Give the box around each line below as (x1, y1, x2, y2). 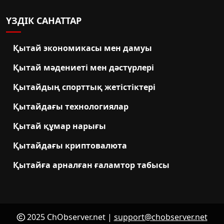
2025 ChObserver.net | (24, 211, 114, 223)
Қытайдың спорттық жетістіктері (13, 81, 155, 93)
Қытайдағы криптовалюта (13, 140, 127, 151)
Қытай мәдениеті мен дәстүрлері (13, 62, 154, 73)
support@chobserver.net (113, 211, 207, 223)
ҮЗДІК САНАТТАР (6, 14, 81, 27)
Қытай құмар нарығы (13, 120, 106, 132)
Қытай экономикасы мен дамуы (13, 42, 152, 54)
